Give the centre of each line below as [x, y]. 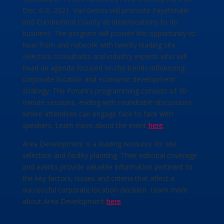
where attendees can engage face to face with [97, 113]
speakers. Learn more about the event [85, 125]
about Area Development [64, 201]
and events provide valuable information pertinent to [107, 166]
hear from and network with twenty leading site [99, 44]
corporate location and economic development [98, 79]
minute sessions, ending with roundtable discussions [107, 102]
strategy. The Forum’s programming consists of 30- [105, 90]
